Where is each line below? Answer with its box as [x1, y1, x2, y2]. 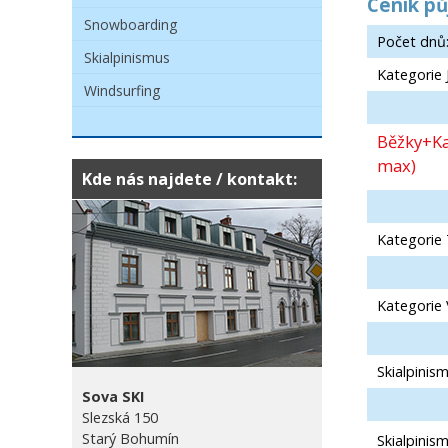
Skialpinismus [84, 48, 170, 67]
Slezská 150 [82, 408, 158, 428]
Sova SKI [82, 387, 144, 407]
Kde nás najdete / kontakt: [82, 167, 297, 190]
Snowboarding [84, 15, 177, 34]
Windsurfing [84, 81, 160, 100]
